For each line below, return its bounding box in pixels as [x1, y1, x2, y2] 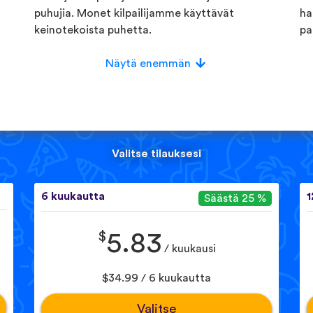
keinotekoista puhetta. [34, 24, 152, 36]
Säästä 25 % [204, 193, 266, 205]
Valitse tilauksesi [112, 148, 201, 160]
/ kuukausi [161, 243, 216, 255]
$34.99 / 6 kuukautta [102, 272, 211, 284]
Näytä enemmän [105, 57, 191, 69]
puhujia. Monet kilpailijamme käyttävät [34, 7, 234, 19]
